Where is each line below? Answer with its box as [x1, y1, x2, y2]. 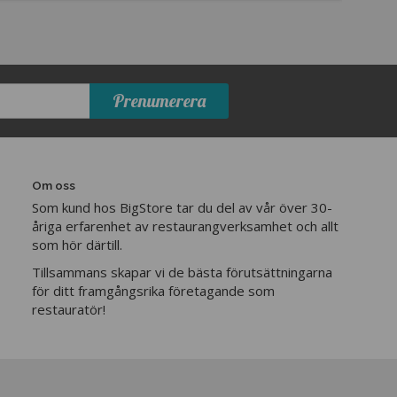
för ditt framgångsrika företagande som [31, 282, 275, 300]
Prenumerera [112, 90, 206, 113]
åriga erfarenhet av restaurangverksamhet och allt [31, 217, 339, 236]
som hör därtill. [31, 236, 122, 254]
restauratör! [31, 300, 105, 319]
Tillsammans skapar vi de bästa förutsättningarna [31, 263, 332, 282]
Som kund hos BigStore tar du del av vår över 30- [31, 198, 332, 217]
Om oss [31, 178, 75, 193]
